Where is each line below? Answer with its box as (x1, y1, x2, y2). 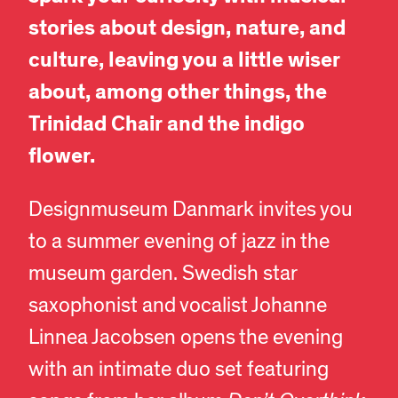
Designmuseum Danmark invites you (28, 196, 353, 224)
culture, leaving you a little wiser (28, 46, 340, 75)
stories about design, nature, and (28, 14, 346, 43)
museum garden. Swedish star (28, 260, 298, 288)
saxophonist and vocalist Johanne (28, 292, 327, 320)
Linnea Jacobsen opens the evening (28, 324, 343, 352)
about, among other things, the (28, 78, 327, 107)
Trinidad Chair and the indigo (28, 110, 305, 139)
